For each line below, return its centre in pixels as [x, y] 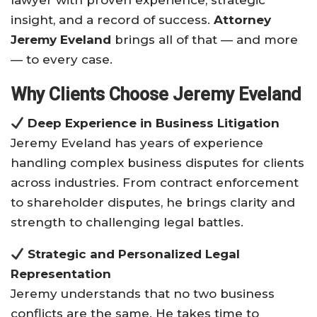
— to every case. [62, 60]
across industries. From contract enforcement [155, 183]
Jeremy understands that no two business [143, 294]
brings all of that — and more [204, 40]
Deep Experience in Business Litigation [154, 123]
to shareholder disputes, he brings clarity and [153, 203]
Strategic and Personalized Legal [134, 254]
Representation [61, 274]
